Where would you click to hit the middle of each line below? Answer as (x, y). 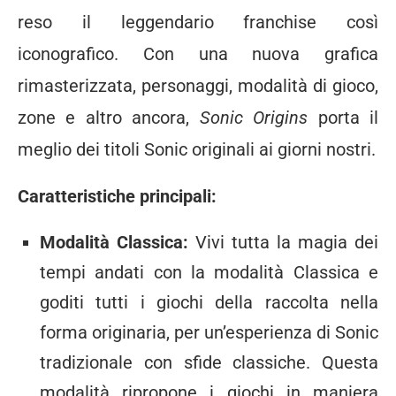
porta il (343, 118)
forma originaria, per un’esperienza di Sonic (209, 333)
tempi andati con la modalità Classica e (209, 273)
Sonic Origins (254, 118)
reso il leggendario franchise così (198, 23)
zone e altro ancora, (109, 118)
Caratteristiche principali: (117, 197)
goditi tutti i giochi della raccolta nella (209, 303)
